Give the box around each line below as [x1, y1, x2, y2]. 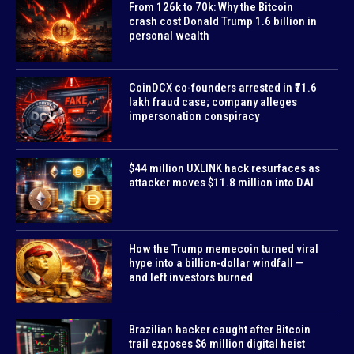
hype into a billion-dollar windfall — [128, 256, 303, 271]
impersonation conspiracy [128, 109, 259, 124]
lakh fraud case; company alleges [128, 95, 297, 110]
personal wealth [128, 28, 209, 43]
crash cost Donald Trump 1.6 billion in [128, 14, 317, 29]
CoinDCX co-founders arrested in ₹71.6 [128, 81, 317, 96]
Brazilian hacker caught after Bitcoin [128, 322, 311, 337]
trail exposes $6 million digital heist [128, 337, 305, 352]
